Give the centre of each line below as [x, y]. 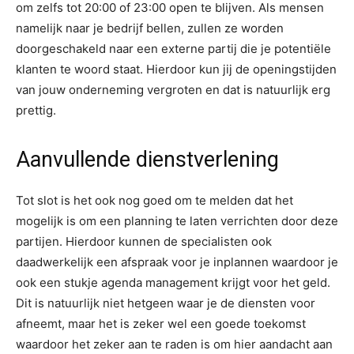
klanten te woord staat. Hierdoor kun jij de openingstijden [176, 69]
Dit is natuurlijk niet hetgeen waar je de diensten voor [166, 303]
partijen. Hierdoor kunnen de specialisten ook [144, 241]
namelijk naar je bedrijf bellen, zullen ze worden [150, 28]
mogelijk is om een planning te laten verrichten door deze [177, 220]
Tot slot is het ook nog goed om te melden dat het [154, 200]
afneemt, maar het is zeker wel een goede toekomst [161, 323]
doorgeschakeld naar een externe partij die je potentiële [173, 48]
